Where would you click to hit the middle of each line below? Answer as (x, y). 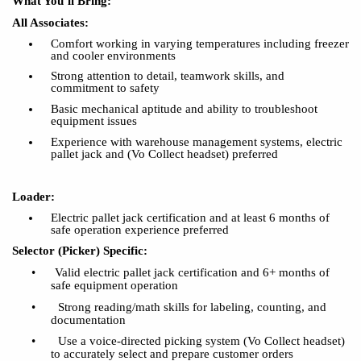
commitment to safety (105, 88)
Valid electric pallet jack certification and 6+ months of (192, 272)
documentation (88, 320)
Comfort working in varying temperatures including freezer (199, 43)
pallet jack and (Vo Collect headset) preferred (164, 154)
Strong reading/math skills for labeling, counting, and (192, 307)
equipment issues (93, 120)
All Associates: (50, 23)
